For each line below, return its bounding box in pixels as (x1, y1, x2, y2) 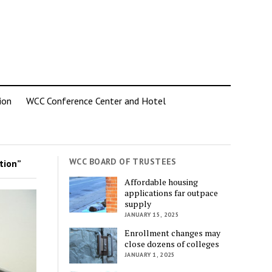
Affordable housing (124, 175, 199, 188)
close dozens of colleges (124, 237, 220, 250)
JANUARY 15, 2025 (124, 210, 179, 219)
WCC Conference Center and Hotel (26, 95, 166, 107)
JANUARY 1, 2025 (124, 250, 175, 259)
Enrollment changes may (124, 226, 221, 239)
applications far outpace (124, 186, 219, 199)
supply (124, 197, 152, 209)
